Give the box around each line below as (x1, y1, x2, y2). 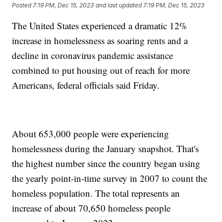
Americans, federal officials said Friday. (12, 79, 160, 92)
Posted (12, 1, 33, 9)
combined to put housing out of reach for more (12, 64, 190, 77)
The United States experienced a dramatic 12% (12, 19, 188, 32)
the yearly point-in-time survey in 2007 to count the (12, 172, 208, 185)
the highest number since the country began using (12, 157, 201, 170)
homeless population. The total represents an (12, 187, 180, 200)
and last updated (96, 1, 142, 9)
